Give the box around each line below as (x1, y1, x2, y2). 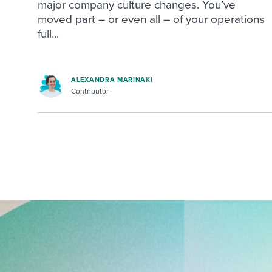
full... (38, 27, 59, 41)
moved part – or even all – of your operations (38, 12, 265, 26)
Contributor (71, 87, 109, 96)
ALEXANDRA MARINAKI (71, 76, 153, 84)
